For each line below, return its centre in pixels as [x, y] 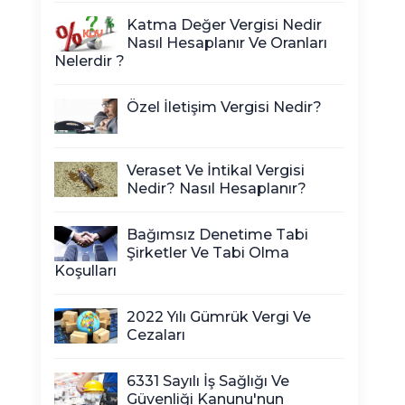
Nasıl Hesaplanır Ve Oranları [227, 43]
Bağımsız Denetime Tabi [217, 235]
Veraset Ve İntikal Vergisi [216, 170]
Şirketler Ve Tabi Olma [208, 253]
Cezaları [156, 335]
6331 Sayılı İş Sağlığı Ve [208, 381]
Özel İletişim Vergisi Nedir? [224, 107]
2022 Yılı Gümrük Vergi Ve [219, 317]
